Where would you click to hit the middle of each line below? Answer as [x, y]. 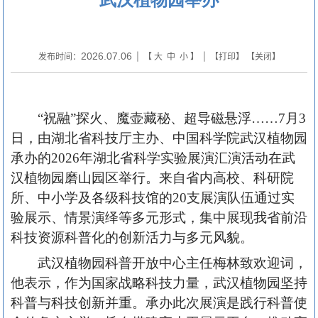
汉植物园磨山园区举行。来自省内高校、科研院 [152, 177]
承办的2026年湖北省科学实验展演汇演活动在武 [153, 158]
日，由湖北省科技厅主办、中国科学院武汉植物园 [159, 138]
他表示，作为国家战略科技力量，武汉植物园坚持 [159, 283]
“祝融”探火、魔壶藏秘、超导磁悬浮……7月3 [172, 118]
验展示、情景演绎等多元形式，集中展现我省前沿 [159, 217]
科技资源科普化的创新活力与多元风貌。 [132, 237]
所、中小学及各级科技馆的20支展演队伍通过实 [153, 197]
